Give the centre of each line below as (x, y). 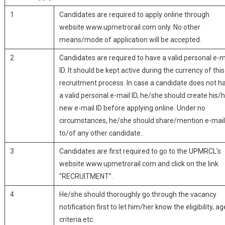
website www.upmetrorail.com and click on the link (139, 164)
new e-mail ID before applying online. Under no (132, 108)
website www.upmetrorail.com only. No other (130, 27)
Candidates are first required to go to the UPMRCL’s (140, 151)
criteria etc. (77, 219)
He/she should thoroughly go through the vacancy (138, 194)
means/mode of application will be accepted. (130, 40)
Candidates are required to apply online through (134, 15)
